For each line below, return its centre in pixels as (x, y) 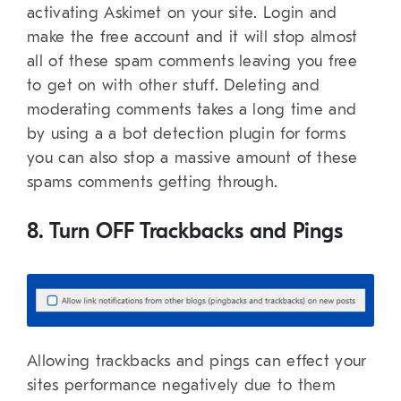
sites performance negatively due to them (181, 385)
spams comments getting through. (153, 183)
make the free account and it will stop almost (192, 38)
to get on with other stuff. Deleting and (173, 86)
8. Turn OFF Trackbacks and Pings (185, 231)
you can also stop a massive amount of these (192, 158)
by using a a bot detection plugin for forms (186, 134)
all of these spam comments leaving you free (192, 62)
